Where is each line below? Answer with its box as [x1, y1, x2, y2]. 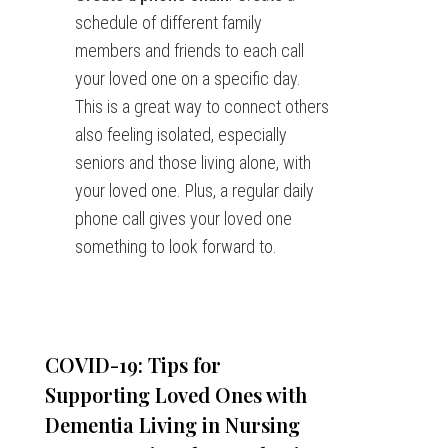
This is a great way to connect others [74, 96, 329, 117]
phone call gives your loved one [74, 208, 292, 229]
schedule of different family [74, 12, 262, 33]
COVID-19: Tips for [44, 351, 221, 378]
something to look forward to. [74, 236, 277, 257]
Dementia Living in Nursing [44, 411, 300, 438]
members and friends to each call [74, 40, 304, 61]
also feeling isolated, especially [74, 124, 287, 145]
